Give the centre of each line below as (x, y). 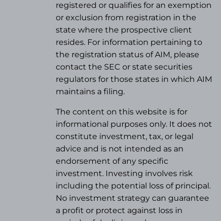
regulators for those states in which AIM (134, 79)
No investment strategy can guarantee (133, 198)
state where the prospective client (124, 30)
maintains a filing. (91, 92)
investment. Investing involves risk (125, 174)
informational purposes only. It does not (134, 124)
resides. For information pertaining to (129, 42)
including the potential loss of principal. (133, 186)
